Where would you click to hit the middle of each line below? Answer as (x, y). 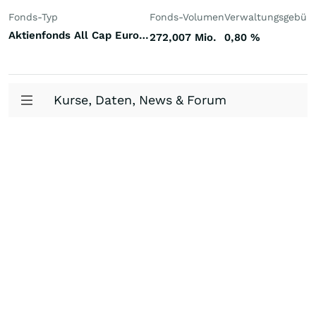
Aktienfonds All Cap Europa (144, 35)
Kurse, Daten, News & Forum (140, 100)
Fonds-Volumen (187, 17)
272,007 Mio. (183, 37)
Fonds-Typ (33, 17)
